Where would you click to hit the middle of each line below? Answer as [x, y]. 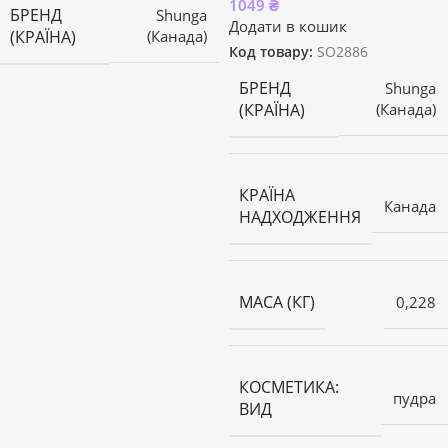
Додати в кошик [288, 26]
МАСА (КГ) [277, 301]
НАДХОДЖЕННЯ [300, 216]
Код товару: [273, 52]
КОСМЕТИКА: [289, 386]
